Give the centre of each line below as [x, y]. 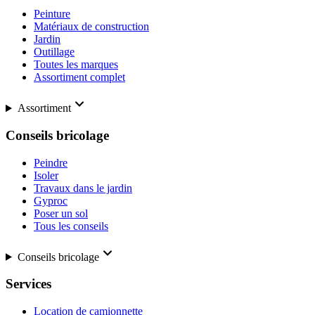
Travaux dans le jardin [83, 188]
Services [28, 284]
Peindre [51, 162]
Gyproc [51, 200]
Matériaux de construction [91, 27]
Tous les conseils [71, 226]
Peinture [52, 14]
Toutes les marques [76, 65]
